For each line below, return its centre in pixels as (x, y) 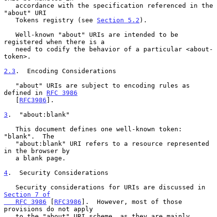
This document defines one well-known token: (10, 129)
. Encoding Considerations (66, 71)
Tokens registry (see (56, 20)
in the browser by (37, 151)
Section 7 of (27, 194)
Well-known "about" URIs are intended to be (10, 34)
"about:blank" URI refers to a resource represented (10, 143)
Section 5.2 (118, 20)
